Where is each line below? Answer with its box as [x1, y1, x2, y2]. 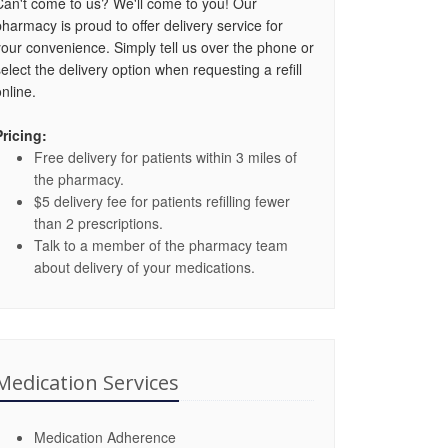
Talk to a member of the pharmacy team [34, 235, 288, 255]
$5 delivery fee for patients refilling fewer [34, 191, 290, 211]
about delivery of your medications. [34, 257, 255, 277]
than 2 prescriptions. [34, 213, 163, 233]
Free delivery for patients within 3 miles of [34, 147, 297, 167]
